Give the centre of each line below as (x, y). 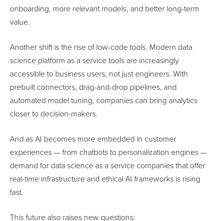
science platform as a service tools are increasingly (94, 60)
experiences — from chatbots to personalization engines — (108, 152)
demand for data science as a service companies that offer (108, 166)
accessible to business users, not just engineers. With (99, 74)
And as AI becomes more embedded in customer (93, 139)
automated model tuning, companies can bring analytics (104, 100)
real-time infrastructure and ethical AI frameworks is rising (105, 179)
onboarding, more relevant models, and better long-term (105, 9)
